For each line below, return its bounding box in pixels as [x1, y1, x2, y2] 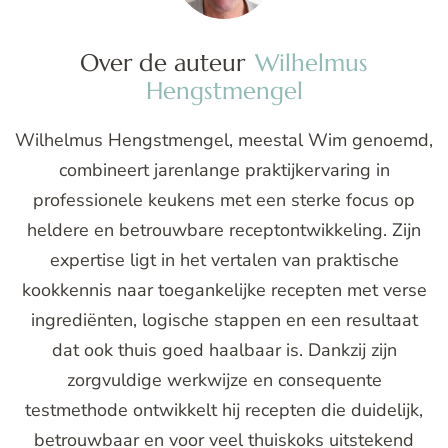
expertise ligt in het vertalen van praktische [49, 247, 399, 272]
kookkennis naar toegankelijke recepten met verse [21, 277, 427, 302]
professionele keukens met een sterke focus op [33, 187, 415, 212]
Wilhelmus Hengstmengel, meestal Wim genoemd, [15, 127, 433, 152]
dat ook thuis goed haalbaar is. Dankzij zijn [51, 337, 397, 362]
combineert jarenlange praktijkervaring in [58, 157, 390, 182]
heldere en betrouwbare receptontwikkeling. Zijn [27, 217, 421, 242]
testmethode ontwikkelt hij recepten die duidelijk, [25, 397, 423, 422]
